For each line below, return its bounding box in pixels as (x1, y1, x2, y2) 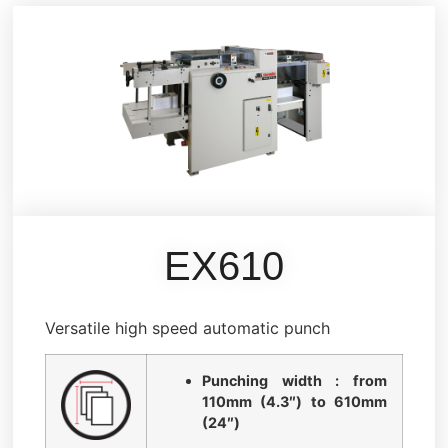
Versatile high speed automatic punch (44, 318, 330, 339)
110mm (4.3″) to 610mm (201, 393, 387, 411)
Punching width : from (201, 372, 387, 390)
